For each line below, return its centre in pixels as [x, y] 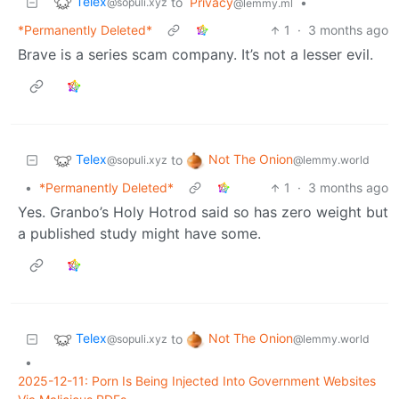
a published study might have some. [139, 234]
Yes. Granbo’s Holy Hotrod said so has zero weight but [203, 212]
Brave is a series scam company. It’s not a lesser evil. [195, 55]
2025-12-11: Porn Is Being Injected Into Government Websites [197, 381]
